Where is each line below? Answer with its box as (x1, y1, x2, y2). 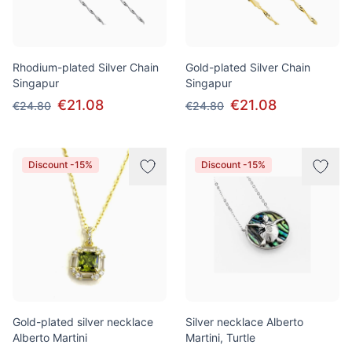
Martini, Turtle (185, 331, 255, 344)
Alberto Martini (13, 331, 87, 344)
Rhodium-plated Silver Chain (13, 60, 159, 74)
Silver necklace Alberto (185, 315, 303, 328)
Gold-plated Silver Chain (185, 60, 310, 74)
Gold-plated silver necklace (13, 315, 153, 328)
